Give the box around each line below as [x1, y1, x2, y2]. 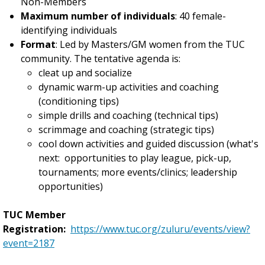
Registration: [3, 222, 70, 235]
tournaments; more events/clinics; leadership [38, 166, 237, 179]
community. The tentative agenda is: [21, 52, 180, 65]
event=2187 [3, 237, 54, 250]
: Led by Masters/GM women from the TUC [56, 38, 245, 51]
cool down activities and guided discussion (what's [38, 137, 258, 150]
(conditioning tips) [38, 95, 119, 108]
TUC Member [3, 208, 66, 221]
